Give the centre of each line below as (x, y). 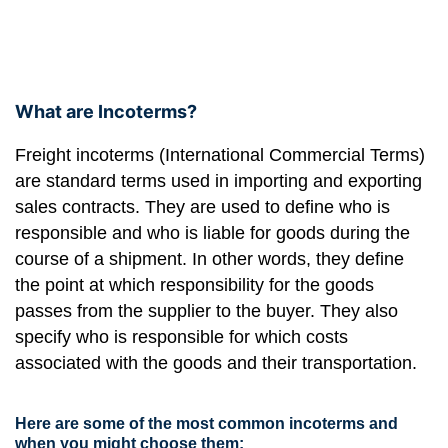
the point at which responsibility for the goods (194, 285)
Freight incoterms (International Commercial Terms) (220, 155)
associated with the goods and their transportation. (216, 363)
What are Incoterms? (106, 111)
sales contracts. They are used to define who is (202, 207)
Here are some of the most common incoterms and (206, 423)
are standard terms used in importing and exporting (218, 181)
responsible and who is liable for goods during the (212, 233)
